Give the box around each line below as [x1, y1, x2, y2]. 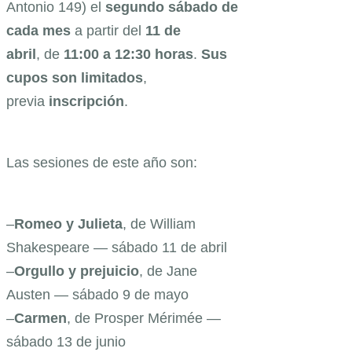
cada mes [6, 22, 75, 38]
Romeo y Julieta [14, 215, 123, 232]
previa [6, 93, 49, 109]
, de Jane [139, 262, 197, 279]
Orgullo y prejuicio [14, 262, 139, 279]
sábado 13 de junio [6, 333, 126, 350]
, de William [123, 215, 196, 232]
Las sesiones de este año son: [6, 154, 197, 170]
